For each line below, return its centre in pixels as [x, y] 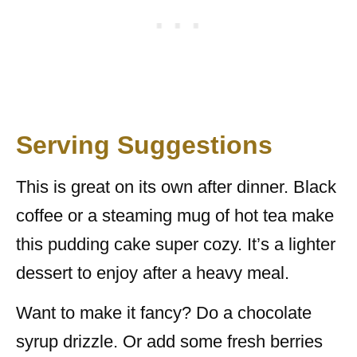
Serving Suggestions [144, 145]
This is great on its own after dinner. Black [176, 186]
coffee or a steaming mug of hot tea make [175, 215]
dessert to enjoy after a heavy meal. [153, 273]
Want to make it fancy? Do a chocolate [164, 312]
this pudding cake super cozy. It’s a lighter [176, 244]
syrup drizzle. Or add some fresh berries [169, 341]
